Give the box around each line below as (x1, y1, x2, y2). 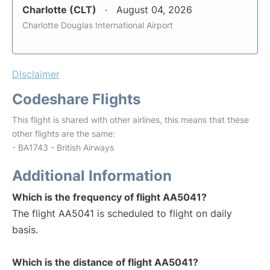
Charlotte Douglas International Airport (22, 20, 173, 30)
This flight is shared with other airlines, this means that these (12, 115, 249, 125)
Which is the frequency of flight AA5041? (12, 191, 207, 203)
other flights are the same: (12, 128, 115, 139)
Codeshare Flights (12, 90, 140, 108)
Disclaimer (12, 68, 60, 80)
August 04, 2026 (116, 4, 192, 16)
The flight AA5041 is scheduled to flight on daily (12, 207, 232, 219)
